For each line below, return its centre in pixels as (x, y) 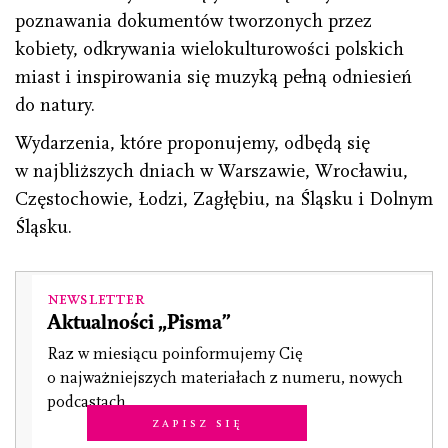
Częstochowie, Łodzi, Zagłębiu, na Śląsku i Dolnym (224, 199)
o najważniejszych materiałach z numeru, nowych (225, 378)
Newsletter (96, 298)
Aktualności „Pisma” (139, 324)
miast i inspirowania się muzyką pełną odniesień (213, 77)
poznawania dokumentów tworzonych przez (193, 21)
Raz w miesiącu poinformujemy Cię (175, 354)
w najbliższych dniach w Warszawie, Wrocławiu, (211, 171)
